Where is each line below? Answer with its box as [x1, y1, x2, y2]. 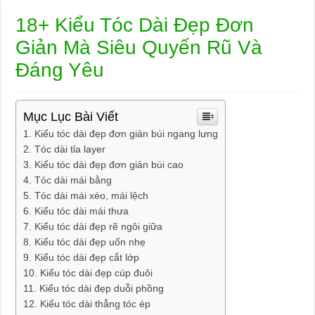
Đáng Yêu [15, 59, 105, 81]
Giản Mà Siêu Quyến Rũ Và [15, 37, 263, 58]
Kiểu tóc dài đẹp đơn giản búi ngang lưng [34, 128, 219, 139]
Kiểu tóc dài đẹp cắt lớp [34, 252, 140, 263]
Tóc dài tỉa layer [34, 143, 106, 155]
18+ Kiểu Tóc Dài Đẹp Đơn [15, 14, 255, 36]
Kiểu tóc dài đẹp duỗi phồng [39, 283, 165, 294]
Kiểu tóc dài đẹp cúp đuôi [40, 267, 153, 278]
